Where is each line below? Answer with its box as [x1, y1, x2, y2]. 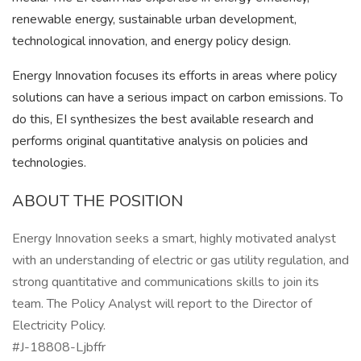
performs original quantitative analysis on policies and [12, 132, 308, 150]
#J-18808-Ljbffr [12, 338, 106, 356]
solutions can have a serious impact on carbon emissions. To [12, 89, 343, 106]
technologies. [12, 154, 86, 172]
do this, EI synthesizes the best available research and [12, 110, 313, 128]
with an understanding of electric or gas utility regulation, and [12, 251, 349, 269]
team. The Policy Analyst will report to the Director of [12, 295, 312, 313]
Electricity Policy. [12, 317, 106, 334]
